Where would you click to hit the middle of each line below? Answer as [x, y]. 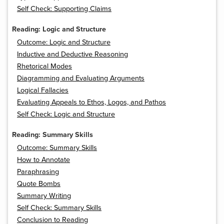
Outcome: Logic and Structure [64, 42]
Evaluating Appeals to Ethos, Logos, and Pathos [91, 102]
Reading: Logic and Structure [59, 29]
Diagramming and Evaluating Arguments [81, 78]
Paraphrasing [38, 172]
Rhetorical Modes [44, 66]
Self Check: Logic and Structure [66, 114]
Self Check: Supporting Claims [64, 9]
